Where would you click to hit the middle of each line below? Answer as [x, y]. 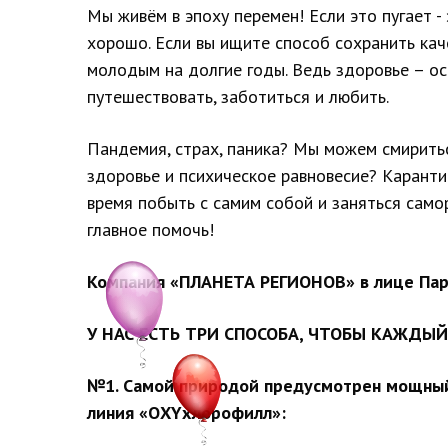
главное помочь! [150, 229]
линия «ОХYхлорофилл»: [186, 412]
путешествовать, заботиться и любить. [238, 96]
